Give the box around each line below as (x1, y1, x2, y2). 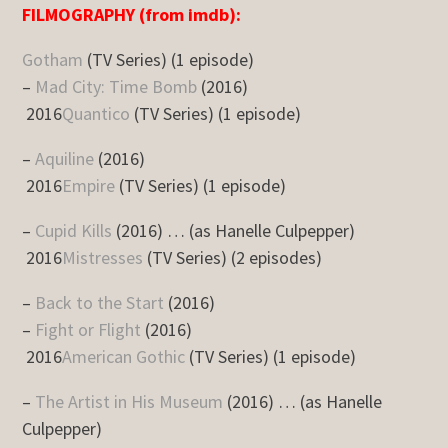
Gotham (22, 48, 84, 71)
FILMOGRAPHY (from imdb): (22, 3, 242, 26)
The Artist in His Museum (35, 390, 224, 413)
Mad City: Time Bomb (35, 75, 198, 98)
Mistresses (62, 246, 144, 269)
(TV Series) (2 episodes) (143, 246, 323, 269)
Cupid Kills (35, 219, 113, 242)
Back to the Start (35, 291, 165, 314)
